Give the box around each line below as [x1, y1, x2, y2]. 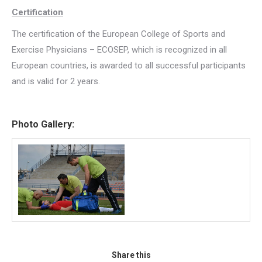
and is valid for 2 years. [12, 76, 100, 87]
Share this [111, 250, 151, 260]
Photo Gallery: [12, 119, 74, 130]
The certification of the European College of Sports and [12, 29, 225, 39]
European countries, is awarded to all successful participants [12, 60, 246, 71]
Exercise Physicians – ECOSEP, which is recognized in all [12, 44, 227, 55]
